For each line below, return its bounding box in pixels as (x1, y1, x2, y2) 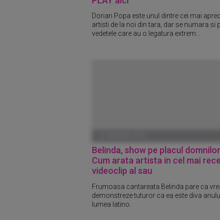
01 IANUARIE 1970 (99, 133, 144, 139)
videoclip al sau (92, 165, 152, 176)
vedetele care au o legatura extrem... (92, 29, 200, 38)
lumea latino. (92, 200, 131, 209)
